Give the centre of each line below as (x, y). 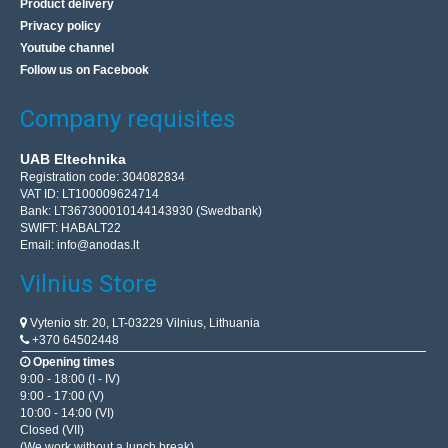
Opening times (74, 362)
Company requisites (127, 119)
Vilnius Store (88, 284)
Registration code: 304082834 (102, 177)
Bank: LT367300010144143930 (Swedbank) (141, 211)
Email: (38, 245)
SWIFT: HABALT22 (70, 228)
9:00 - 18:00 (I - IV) (70, 379)
